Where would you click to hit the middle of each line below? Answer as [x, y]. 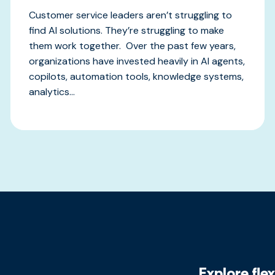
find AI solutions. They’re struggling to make [127, 30]
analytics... [52, 91]
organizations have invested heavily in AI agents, [137, 61]
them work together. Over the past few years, [133, 45]
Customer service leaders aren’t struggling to [131, 15]
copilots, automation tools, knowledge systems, [137, 76]
